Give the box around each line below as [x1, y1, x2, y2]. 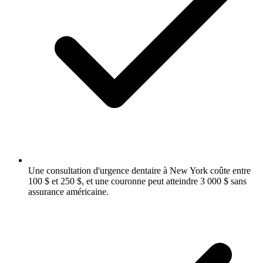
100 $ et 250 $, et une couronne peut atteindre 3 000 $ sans [28, 176, 247, 186]
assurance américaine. [28, 186, 109, 197]
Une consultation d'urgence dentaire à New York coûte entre [28, 165, 251, 176]
